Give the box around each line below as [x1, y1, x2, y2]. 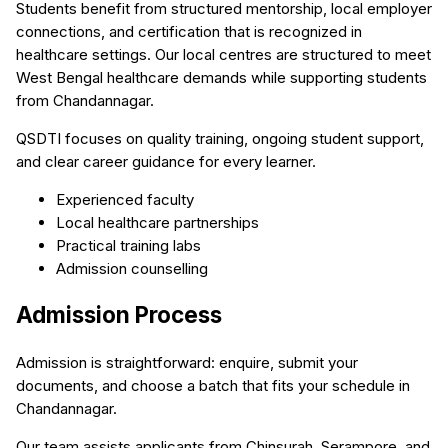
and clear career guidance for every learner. [16, 151, 316, 171]
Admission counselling [56, 258, 208, 278]
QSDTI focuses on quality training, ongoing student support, [16, 128, 424, 148]
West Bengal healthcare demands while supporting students [16, 67, 427, 87]
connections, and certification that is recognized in [16, 21, 362, 41]
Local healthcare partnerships [56, 212, 259, 232]
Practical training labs [56, 235, 201, 255]
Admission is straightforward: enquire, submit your [16, 353, 358, 372]
